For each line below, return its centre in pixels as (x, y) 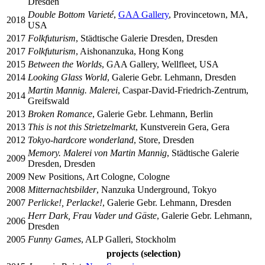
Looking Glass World (67, 77)
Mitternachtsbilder (62, 189)
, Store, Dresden (164, 140)
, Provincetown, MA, (208, 14)
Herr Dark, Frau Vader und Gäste (92, 215)
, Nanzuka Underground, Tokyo (156, 189)
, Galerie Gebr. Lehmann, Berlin (153, 114)
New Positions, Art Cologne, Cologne (99, 176)
